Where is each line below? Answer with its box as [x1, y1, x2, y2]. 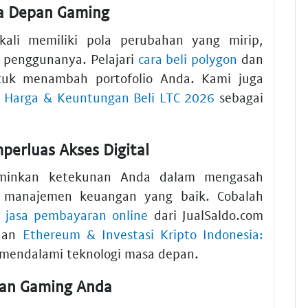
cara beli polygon [137, 50, 238, 67]
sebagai [214, 89, 264, 105]
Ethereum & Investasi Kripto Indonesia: [22, 226, 264, 243]
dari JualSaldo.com [148, 207, 264, 223]
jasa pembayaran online [5, 207, 148, 223]
